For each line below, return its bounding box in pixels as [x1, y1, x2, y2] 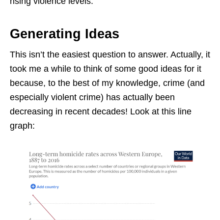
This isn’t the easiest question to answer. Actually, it [10, 50, 210, 59]
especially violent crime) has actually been [10, 92, 175, 102]
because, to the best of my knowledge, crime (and [10, 78, 205, 88]
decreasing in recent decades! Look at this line [10, 107, 192, 116]
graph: [10, 121, 35, 131]
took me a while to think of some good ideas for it [10, 64, 201, 74]
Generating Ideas [10, 27, 119, 41]
